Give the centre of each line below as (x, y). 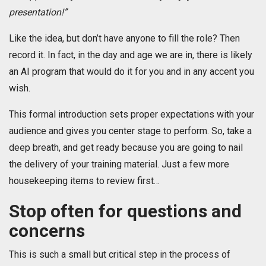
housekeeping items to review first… (84, 181)
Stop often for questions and (125, 211)
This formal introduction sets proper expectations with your (132, 115)
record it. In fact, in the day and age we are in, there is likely (131, 55)
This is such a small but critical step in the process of (120, 255)
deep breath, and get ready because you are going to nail (126, 148)
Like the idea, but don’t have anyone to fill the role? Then (124, 39)
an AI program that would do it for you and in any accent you (132, 72)
